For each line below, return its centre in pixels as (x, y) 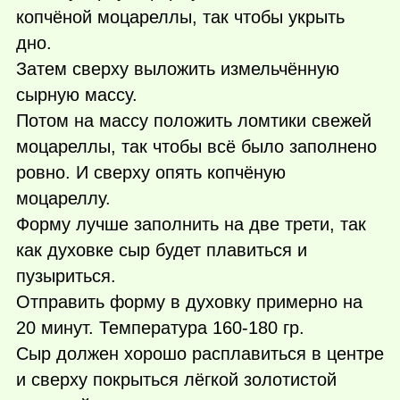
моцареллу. (63, 198)
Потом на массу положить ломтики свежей (194, 120)
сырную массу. (77, 94)
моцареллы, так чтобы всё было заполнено (196, 146)
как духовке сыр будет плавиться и (162, 250)
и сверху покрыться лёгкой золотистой (176, 379)
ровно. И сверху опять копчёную (151, 172)
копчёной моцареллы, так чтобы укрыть (180, 17)
